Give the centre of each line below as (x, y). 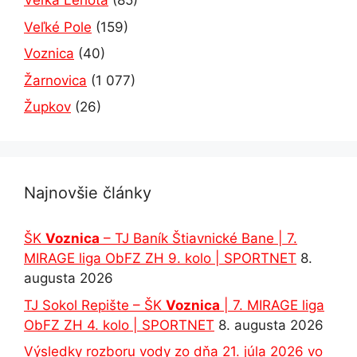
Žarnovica (55, 80)
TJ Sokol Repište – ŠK (95, 305)
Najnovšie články (88, 193)
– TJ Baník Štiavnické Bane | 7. (198, 239)
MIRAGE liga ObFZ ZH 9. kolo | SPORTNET (160, 259)
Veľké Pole (58, 27)
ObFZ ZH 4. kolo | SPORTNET (119, 325)
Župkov (47, 107)
